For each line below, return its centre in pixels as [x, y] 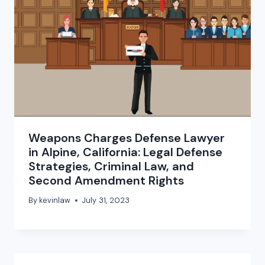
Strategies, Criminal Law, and [111, 166]
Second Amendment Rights [106, 180]
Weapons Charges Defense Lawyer [127, 138]
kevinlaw [55, 201]
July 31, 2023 [106, 201]
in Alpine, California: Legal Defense [125, 152]
